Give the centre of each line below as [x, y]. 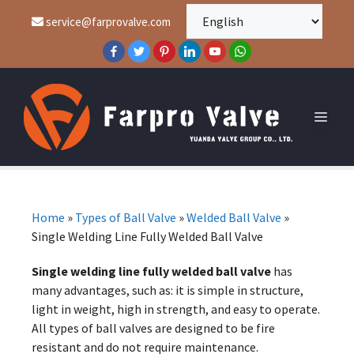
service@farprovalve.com [107, 21]
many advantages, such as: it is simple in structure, [168, 290]
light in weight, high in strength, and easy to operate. [176, 309]
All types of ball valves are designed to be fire [153, 328]
